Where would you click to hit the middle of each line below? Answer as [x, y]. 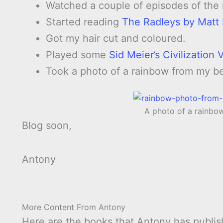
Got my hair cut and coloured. [116, 39]
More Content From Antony [74, 207]
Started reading [84, 22]
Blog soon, [47, 126]
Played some [77, 55]
